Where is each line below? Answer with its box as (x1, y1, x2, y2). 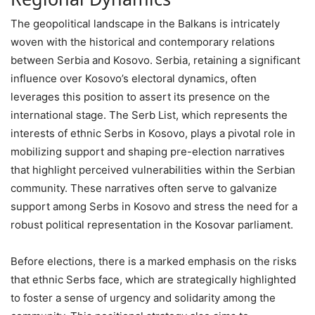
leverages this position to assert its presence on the (11, 89, 270, 103)
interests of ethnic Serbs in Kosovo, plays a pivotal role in (11, 126, 295, 140)
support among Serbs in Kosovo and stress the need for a (11, 199, 297, 213)
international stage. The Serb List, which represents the (11, 108, 288, 122)
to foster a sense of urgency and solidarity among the (11, 290, 276, 304)
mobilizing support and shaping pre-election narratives (11, 144, 285, 158)
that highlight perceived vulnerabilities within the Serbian (11, 162, 295, 176)
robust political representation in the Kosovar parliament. (11, 217, 293, 231)
